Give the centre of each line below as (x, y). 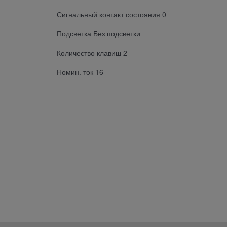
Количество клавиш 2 (92, 52)
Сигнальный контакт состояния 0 (111, 14)
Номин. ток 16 (80, 72)
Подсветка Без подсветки (99, 33)
